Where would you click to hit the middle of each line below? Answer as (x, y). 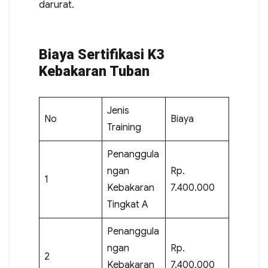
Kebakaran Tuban (94, 71)
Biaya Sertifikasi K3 (101, 54)
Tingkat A (127, 204)
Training (124, 127)
